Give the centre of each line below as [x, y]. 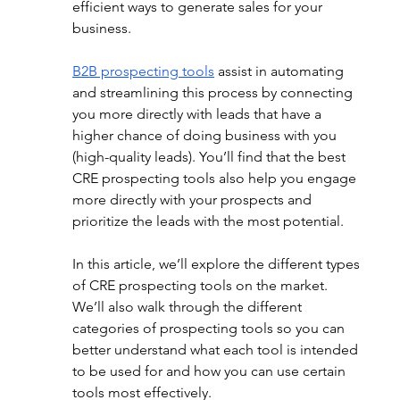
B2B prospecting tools [143, 71]
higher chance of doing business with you [206, 135]
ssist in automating [286, 71]
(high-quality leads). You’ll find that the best [210, 157]
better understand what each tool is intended [217, 350]
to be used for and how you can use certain [210, 371]
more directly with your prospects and [193, 200]
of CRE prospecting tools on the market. [201, 285]
